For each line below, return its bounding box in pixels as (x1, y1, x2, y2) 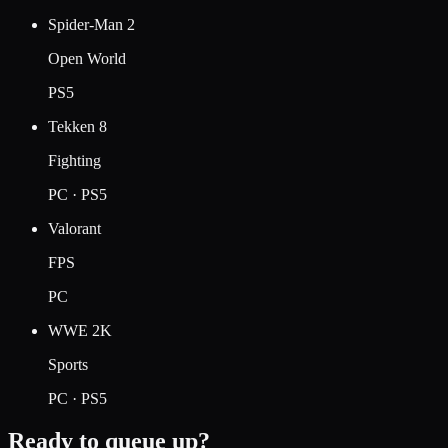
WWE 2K (48, 321, 112, 339)
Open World (48, 49, 126, 67)
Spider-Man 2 (48, 15, 135, 33)
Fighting (48, 151, 101, 169)
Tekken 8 (48, 117, 107, 135)
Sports (48, 355, 88, 373)
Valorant (48, 219, 101, 237)
